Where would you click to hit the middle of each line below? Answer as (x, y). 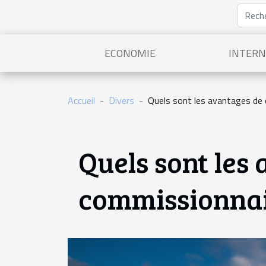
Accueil (81, 100)
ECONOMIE (130, 53)
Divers (121, 100)
